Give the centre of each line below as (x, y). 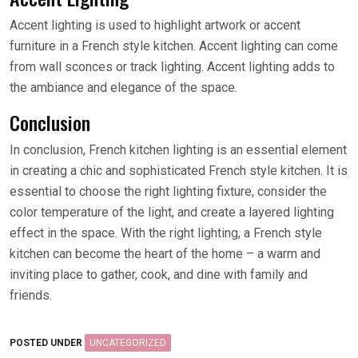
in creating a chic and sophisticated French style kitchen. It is (179, 171)
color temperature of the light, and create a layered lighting (172, 212)
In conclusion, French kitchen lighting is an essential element (178, 150)
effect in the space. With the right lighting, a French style (166, 233)
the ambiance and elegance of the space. (123, 88)
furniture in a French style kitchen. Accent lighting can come (174, 46)
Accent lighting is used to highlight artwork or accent (155, 25)
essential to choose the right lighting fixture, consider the (168, 191)
